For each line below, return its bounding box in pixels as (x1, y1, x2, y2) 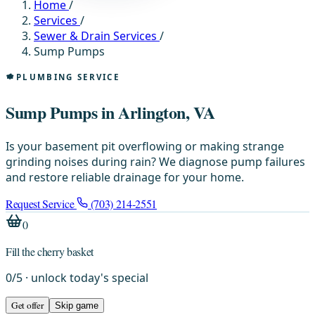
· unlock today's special (22, 269, 148, 285)
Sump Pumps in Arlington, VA (6, 99, 215, 124)
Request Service (6, 195, 77, 211)
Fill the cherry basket (6, 243, 94, 259)
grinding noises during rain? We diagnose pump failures (6, 153, 305, 169)
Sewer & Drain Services (34, 28, 160, 44)
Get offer (11, 298, 44, 311)
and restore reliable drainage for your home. (6, 169, 244, 185)
